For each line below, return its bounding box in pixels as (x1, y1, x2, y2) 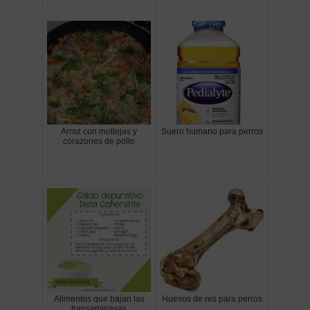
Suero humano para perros (161, 127, 263, 137)
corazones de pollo (63, 136, 135, 147)
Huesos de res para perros (161, 294, 262, 304)
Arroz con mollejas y (61, 127, 137, 137)
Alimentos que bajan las (53, 294, 145, 304)
